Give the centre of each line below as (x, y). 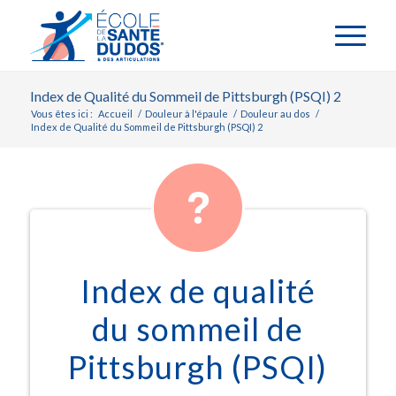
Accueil (115, 114)
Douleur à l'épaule (186, 114)
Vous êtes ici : (61, 114)
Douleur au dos (275, 114)
